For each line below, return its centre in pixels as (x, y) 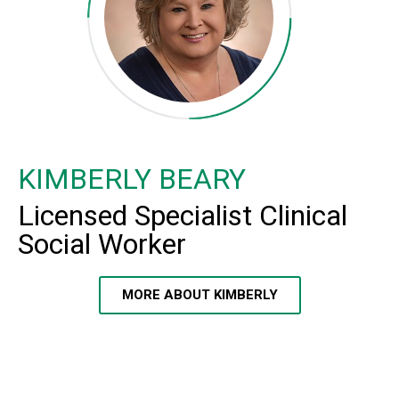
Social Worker (102, 244)
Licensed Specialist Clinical (183, 216)
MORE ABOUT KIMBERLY (199, 295)
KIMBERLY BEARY (132, 179)
